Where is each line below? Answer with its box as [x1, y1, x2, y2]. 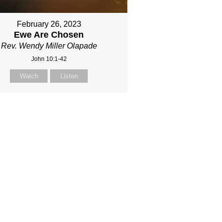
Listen [60, 72, 78, 80]
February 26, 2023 [16, 20, 81, 29]
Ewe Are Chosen [14, 30, 84, 40]
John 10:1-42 [31, 55, 67, 63]
